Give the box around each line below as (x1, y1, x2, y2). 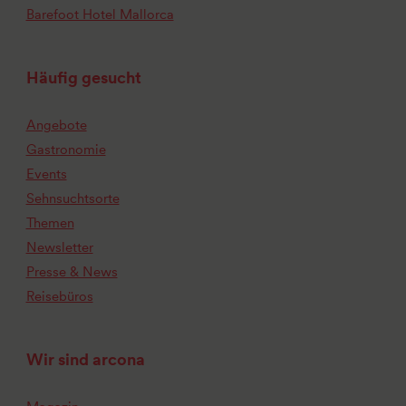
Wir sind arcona (25, 349, 145, 369)
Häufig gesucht (25, 67, 141, 87)
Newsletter (25, 238, 93, 256)
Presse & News (25, 263, 118, 280)
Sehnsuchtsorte (25, 189, 120, 207)
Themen (25, 214, 74, 231)
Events (25, 165, 67, 182)
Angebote (25, 116, 87, 133)
